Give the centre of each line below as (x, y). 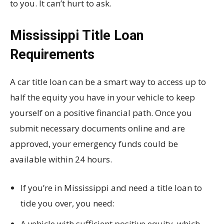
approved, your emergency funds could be (94, 144)
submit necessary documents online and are (97, 128)
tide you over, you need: (67, 203)
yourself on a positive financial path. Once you (101, 113)
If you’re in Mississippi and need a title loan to (111, 188)
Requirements (52, 55)
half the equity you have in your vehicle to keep (102, 97)
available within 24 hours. (61, 159)
